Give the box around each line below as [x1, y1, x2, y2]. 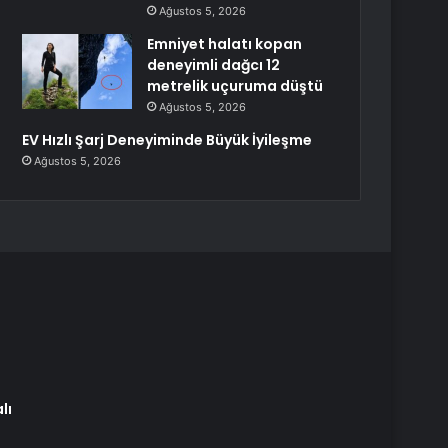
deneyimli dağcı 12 [147, 55, 281, 75]
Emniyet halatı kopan [147, 34, 303, 54]
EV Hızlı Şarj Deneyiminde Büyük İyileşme [22, 130, 313, 150]
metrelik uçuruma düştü [147, 76, 324, 96]
